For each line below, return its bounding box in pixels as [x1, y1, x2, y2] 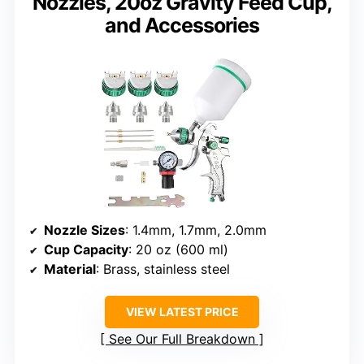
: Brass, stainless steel [96, 261, 230, 278]
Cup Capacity [44, 241, 128, 258]
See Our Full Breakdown [109, 331, 255, 348]
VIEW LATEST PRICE [125, 305, 239, 319]
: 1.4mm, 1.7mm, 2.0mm [125, 222, 266, 239]
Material [44, 261, 96, 278]
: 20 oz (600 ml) [128, 241, 228, 258]
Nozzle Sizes [44, 222, 125, 239]
